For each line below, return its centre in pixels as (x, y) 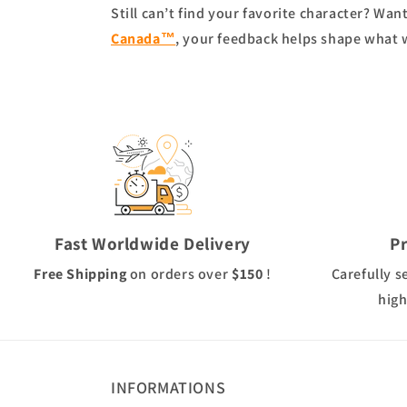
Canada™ (144, 39)
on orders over (179, 274)
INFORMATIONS (169, 387)
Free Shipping (80, 274)
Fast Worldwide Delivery (153, 243)
